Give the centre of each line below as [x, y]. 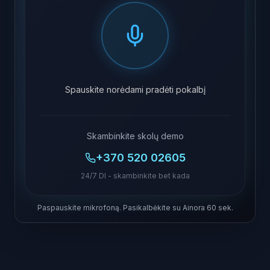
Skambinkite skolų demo [135, 136]
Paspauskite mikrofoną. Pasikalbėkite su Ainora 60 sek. [135, 208]
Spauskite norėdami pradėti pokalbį [135, 89]
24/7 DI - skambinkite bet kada [135, 176]
